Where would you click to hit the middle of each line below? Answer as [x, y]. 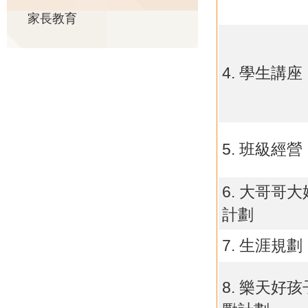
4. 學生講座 [262, 73]
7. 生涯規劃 [262, 245]
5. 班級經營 [262, 149]
